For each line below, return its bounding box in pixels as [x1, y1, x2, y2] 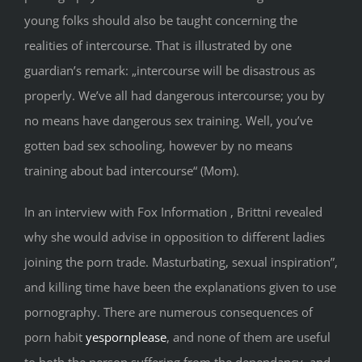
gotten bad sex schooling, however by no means [24, 137, 293, 154]
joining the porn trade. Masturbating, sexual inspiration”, [24, 254, 338, 271]
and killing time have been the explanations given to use [24, 279, 336, 296]
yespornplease [86, 329, 166, 346]
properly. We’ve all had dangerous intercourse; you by [24, 87, 325, 104]
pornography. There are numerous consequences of [24, 304, 313, 321]
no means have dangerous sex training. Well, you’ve [24, 112, 313, 129]
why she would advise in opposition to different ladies [24, 229, 325, 246]
